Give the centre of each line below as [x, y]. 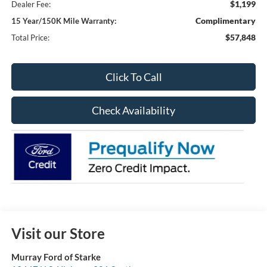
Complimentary [226, 20]
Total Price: [30, 37]
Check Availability [133, 110]
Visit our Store [58, 233]
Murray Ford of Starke [56, 257]
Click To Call [133, 77]
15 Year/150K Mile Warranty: [63, 21]
